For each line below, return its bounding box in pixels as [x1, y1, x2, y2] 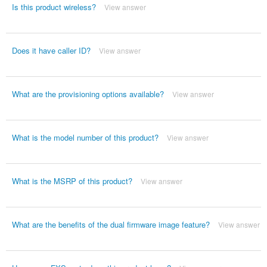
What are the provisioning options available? [11, 88, 164, 100]
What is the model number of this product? [11, 132, 159, 144]
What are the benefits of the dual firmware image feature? [11, 219, 210, 231]
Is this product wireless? [11, 1, 96, 13]
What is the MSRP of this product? [11, 175, 132, 187]
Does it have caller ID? [11, 45, 91, 57]
